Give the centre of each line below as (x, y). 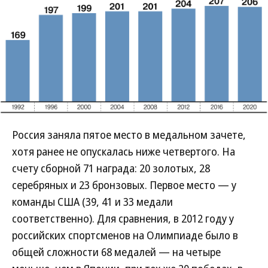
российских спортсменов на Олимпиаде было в (125, 235)
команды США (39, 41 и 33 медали (92, 202)
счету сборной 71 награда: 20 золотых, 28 (111, 168)
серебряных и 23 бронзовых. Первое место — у (124, 185)
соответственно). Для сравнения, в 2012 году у (123, 219)
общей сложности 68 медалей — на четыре (116, 252)
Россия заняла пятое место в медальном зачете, (129, 135)
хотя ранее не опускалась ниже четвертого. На (124, 152)
